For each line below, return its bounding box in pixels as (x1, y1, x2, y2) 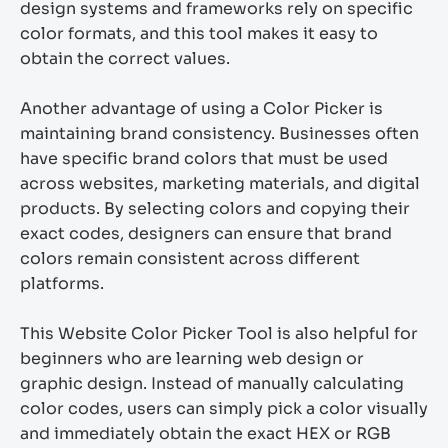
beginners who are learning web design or (20, 348, 364, 369)
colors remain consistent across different (20, 248, 360, 269)
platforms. (20, 273, 104, 294)
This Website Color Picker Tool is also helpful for (20, 323, 418, 344)
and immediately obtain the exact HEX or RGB (20, 423, 391, 444)
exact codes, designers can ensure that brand (20, 223, 392, 244)
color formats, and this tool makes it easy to (20, 23, 378, 44)
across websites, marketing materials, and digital (20, 173, 420, 194)
